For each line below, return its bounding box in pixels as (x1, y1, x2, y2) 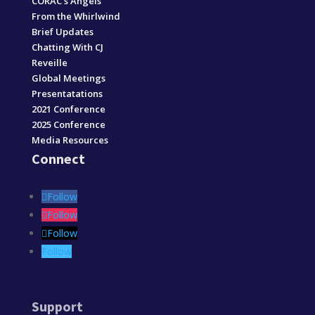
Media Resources (31, 133, 108, 146)
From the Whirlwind (31, 9, 120, 22)
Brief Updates (31, 25, 94, 38)
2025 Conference (31, 117, 105, 131)
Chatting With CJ (31, 40, 103, 53)
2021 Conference (31, 102, 105, 115)
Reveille (31, 56, 67, 69)
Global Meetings (31, 71, 105, 84)
